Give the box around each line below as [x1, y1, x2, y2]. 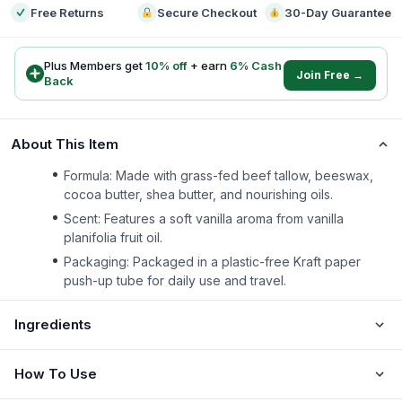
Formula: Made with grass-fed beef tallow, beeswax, [64, 168, 373, 183]
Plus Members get [44, 58, 145, 73]
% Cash [238, 58, 282, 73]
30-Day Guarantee [284, 5, 391, 20]
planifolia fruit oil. [64, 230, 162, 245]
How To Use [14, 365, 97, 382]
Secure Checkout [157, 5, 258, 20]
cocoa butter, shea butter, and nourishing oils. [64, 187, 333, 202]
